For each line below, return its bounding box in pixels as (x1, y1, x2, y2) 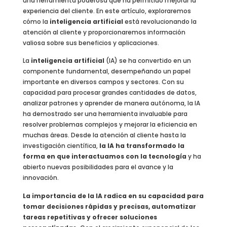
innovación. (22, 173, 59, 182)
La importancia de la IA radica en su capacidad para (22, 191, 204, 200)
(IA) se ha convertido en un (104, 56, 191, 65)
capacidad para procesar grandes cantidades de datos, (22, 88, 197, 97)
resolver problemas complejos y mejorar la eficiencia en (22, 120, 197, 129)
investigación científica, (22, 141, 99, 150)
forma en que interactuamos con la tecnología (22, 152, 188, 161)
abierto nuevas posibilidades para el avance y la (22, 163, 173, 172)
